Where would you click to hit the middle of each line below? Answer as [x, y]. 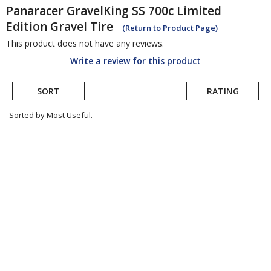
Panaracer [35, 11]
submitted [37, 153]
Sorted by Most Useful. [51, 115]
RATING [223, 91]
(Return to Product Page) [170, 28]
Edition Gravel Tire [60, 27]
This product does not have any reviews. [85, 44]
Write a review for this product [135, 61]
